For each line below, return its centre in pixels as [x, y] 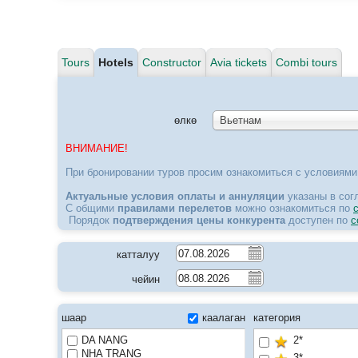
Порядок [89, 220]
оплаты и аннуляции [231, 196]
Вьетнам [241, 120]
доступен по [318, 220]
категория [277, 318]
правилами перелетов [175, 208]
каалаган [224, 318]
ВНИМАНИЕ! [97, 148]
